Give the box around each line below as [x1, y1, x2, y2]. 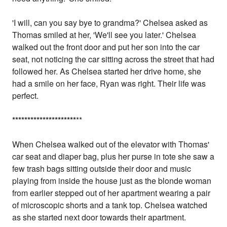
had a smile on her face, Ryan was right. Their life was [12, 78, 206, 90]
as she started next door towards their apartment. [12, 211, 186, 223]
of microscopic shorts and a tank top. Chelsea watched [12, 199, 208, 211]
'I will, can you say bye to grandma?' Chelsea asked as [12, 17, 208, 29]
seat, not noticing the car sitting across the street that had [12, 53, 215, 65]
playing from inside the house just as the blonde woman [12, 175, 212, 187]
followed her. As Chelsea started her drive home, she [12, 65, 202, 78]
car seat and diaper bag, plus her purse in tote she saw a [12, 150, 215, 163]
